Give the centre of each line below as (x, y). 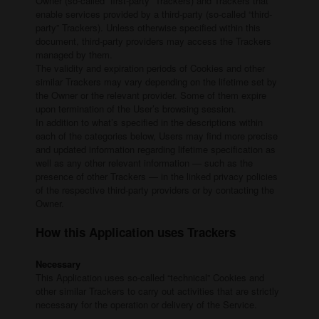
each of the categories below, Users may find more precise (157, 135)
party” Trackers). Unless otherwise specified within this (148, 27)
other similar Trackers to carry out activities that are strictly (157, 291)
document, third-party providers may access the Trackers (153, 41)
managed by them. (74, 54)
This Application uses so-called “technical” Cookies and (150, 277)
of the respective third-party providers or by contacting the (155, 189)
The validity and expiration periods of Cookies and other (150, 68)
